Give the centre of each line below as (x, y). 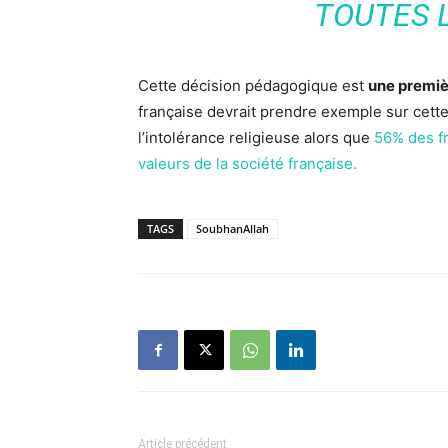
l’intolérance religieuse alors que (256, 137)
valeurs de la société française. (247, 163)
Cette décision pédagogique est (253, 85)
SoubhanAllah (232, 228)
